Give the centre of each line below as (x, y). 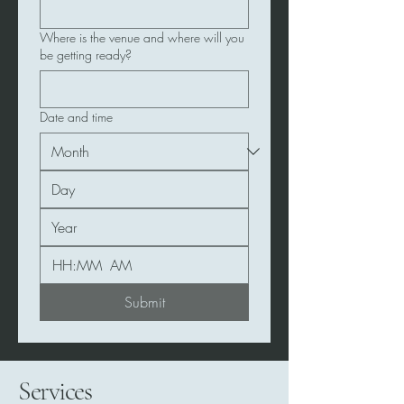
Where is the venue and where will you (142, 37)
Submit (144, 302)
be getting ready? (86, 55)
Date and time (76, 117)
